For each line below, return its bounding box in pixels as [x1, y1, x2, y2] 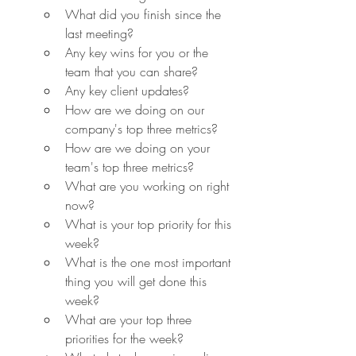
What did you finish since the [65, 5, 225, 23]
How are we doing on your [65, 138, 214, 157]
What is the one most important [65, 253, 234, 271]
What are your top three [65, 310, 195, 328]
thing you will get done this [65, 272, 211, 290]
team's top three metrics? [65, 157, 194, 176]
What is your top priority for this [65, 215, 235, 233]
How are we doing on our [65, 100, 208, 118]
